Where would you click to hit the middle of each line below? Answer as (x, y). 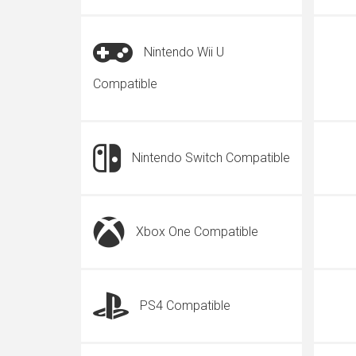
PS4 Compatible (185, 306)
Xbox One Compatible (197, 232)
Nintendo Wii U (184, 52)
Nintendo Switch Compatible (211, 158)
